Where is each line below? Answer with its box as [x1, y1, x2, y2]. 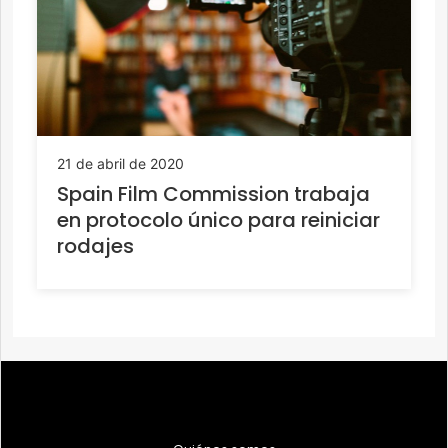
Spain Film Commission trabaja [57, 179, 370, 208]
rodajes [57, 231, 134, 260]
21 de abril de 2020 [57, 154, 184, 172]
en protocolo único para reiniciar [57, 205, 380, 234]
